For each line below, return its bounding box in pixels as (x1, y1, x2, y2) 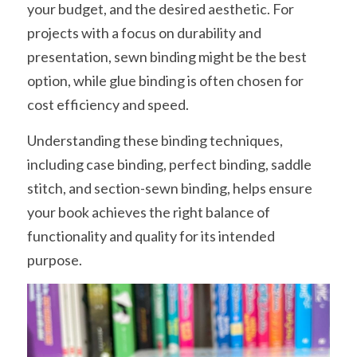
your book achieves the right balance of (27, 202, 270, 221)
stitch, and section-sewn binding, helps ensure (27, 178, 312, 197)
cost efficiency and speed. (27, 95, 189, 113)
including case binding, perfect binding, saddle (27, 155, 312, 173)
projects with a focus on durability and (27, 23, 261, 41)
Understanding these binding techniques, (27, 131, 283, 149)
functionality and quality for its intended (27, 226, 275, 245)
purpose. (27, 250, 82, 269)
